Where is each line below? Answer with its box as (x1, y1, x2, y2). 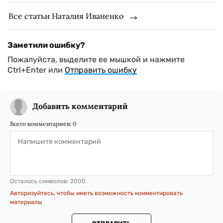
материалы (10, 199, 42, 206)
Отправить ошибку (65, 65, 137, 75)
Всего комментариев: (10, 120, 73, 127)
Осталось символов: (10, 178, 70, 185)
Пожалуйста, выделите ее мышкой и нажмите (7, 55, 185, 64)
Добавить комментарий (32, 101, 128, 111)
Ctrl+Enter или (7, 65, 65, 75)
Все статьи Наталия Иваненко (8, 11, 123, 21)
